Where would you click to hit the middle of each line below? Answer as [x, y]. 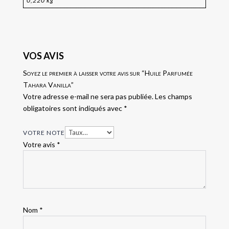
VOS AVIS [43, 56]
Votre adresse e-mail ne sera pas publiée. [88, 97]
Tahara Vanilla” [48, 85]
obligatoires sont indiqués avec [73, 108]
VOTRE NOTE [44, 133]
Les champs [173, 97]
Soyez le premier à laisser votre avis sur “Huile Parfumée [108, 73]
